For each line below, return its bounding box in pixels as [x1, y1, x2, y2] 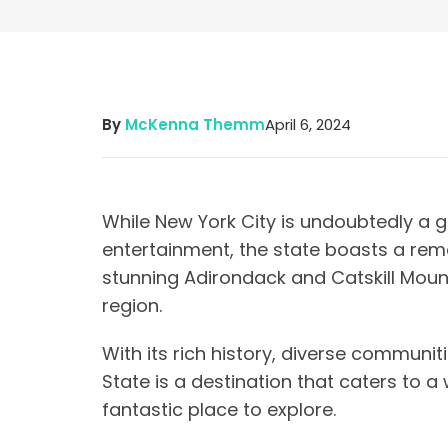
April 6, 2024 [265, 114, 351, 135]
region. [102, 293, 167, 318]
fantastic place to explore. [102, 397, 336, 422]
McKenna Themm [125, 114, 265, 135]
